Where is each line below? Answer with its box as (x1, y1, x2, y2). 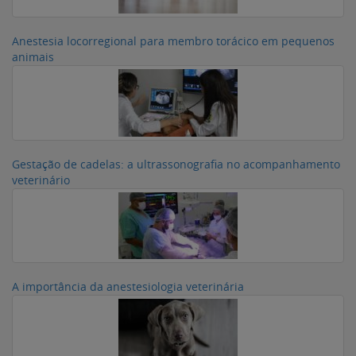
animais (12, 49, 54, 64)
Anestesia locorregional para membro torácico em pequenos (12, 33, 335, 48)
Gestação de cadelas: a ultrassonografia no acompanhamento (12, 157, 340, 172)
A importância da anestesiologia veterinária (12, 279, 244, 294)
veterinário (12, 172, 70, 188)
